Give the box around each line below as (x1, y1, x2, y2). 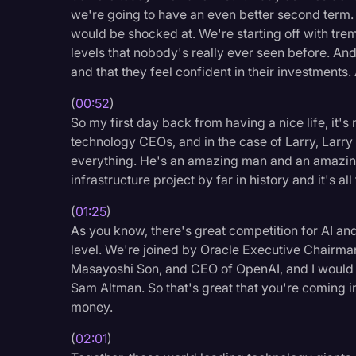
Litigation (234, 36, 281, 49)
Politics (234, 212, 271, 226)
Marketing (234, 65, 287, 79)
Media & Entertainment (234, 95, 352, 108)
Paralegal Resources (234, 153, 339, 167)
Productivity (234, 242, 296, 255)
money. (71, 298, 114, 315)
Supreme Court (234, 330, 312, 343)
